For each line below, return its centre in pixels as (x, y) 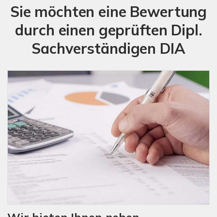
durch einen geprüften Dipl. (108, 30)
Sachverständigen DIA (108, 48)
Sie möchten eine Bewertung (108, 11)
